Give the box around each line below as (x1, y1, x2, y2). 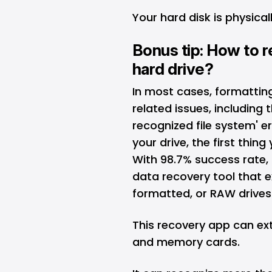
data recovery (132, 169, 210, 185)
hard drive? (132, 59, 214, 79)
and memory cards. (132, 234, 240, 250)
